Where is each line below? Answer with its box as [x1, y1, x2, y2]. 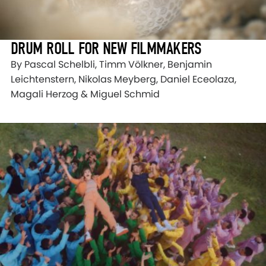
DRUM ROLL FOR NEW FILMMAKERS [11, 39, 202, 59]
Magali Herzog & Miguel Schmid [11, 87, 160, 102]
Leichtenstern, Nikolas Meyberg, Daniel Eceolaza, [11, 72, 236, 87]
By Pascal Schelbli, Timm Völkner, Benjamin [11, 58, 212, 72]
